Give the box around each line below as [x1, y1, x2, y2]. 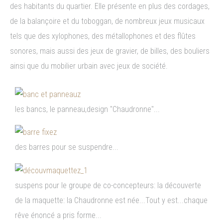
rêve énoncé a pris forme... [15, 211, 102, 221]
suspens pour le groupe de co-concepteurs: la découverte [15, 181, 201, 191]
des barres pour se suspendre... [15, 142, 118, 152]
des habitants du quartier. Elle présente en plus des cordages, [10, 1, 210, 11]
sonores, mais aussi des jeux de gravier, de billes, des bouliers [10, 46, 210, 56]
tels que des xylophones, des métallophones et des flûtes [10, 31, 196, 41]
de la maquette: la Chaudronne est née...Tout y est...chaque [15, 196, 208, 206]
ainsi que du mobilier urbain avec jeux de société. [10, 61, 168, 71]
